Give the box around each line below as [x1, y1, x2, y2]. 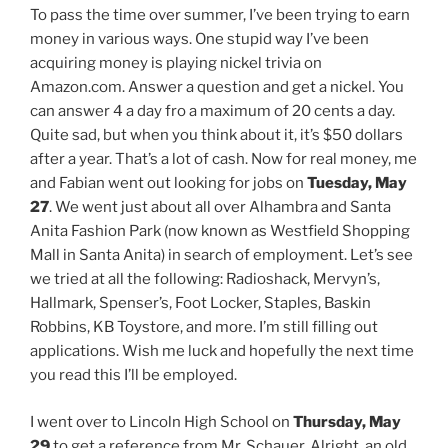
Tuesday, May [307, 174, 407, 193]
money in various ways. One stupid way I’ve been [30, 30, 369, 49]
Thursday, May [293, 412, 401, 431]
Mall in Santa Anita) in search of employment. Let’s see [30, 246, 413, 265]
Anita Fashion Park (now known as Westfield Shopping [30, 222, 410, 241]
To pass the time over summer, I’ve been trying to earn [30, 6, 410, 25]
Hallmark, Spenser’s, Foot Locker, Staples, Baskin [30, 294, 371, 313]
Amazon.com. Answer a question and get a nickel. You [30, 78, 404, 97]
